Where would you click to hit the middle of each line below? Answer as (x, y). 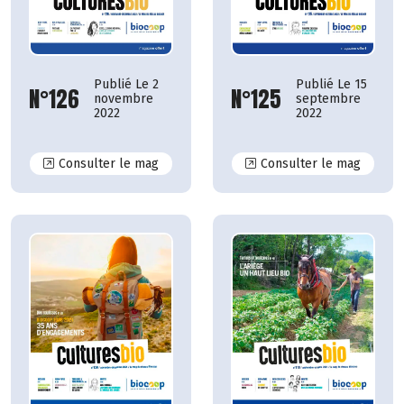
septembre (328, 99)
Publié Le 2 (126, 85)
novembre (124, 99)
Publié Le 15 (331, 85)
